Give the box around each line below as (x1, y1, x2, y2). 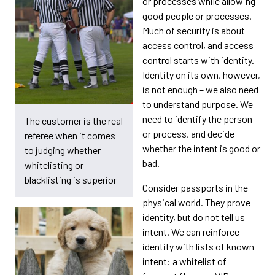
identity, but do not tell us (142, 211, 245, 223)
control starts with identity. (142, 54, 254, 66)
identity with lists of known (142, 241, 254, 252)
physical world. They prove (142, 196, 250, 208)
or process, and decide (142, 128, 234, 139)
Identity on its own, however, (142, 69, 260, 80)
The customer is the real (25, 115, 123, 127)
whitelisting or (25, 159, 83, 171)
